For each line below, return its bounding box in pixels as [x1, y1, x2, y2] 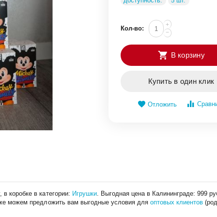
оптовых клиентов [150, 198, 203, 206]
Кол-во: [121, 25, 144, 32]
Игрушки [72, 189, 97, 197]
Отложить [147, 101, 177, 108]
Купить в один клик [148, 77, 215, 85]
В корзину [170, 51, 205, 59]
